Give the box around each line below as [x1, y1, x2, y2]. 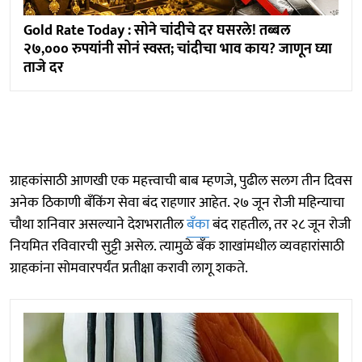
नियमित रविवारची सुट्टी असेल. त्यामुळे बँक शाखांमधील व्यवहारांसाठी [10, 234, 344, 259]
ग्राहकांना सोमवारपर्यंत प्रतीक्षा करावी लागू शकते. [10, 255, 248, 280]
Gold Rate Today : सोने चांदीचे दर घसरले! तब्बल [23, 18, 291, 43]
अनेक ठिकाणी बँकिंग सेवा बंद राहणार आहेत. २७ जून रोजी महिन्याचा [10, 190, 344, 215]
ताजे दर [23, 55, 64, 80]
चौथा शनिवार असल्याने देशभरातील [10, 212, 187, 237]
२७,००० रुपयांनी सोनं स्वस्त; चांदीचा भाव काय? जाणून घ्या [23, 36, 332, 61]
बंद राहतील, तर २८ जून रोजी [209, 212, 351, 237]
